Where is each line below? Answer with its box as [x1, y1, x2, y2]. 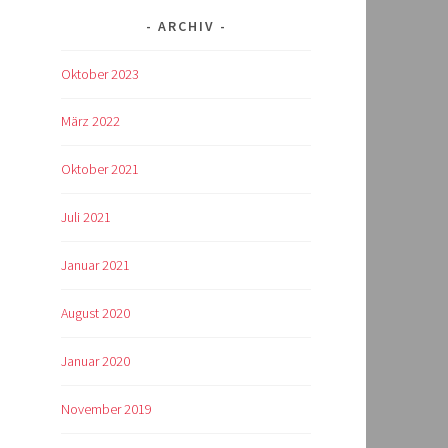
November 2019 [61, 400, 152, 419]
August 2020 [61, 304, 130, 323]
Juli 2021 [61, 208, 111, 227]
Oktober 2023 [61, 64, 139, 83]
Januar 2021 [61, 256, 130, 275]
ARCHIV [157, 16, 215, 35]
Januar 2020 [61, 352, 130, 371]
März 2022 [61, 112, 120, 131]
